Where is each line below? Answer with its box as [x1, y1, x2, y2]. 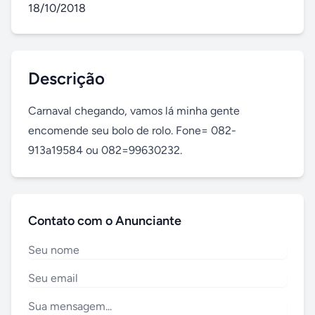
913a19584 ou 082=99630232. [28, 143, 182, 157]
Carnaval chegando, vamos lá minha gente [28, 104, 240, 117]
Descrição [28, 68, 105, 89]
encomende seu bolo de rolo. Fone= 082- [28, 124, 236, 137]
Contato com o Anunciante [28, 213, 181, 229]
